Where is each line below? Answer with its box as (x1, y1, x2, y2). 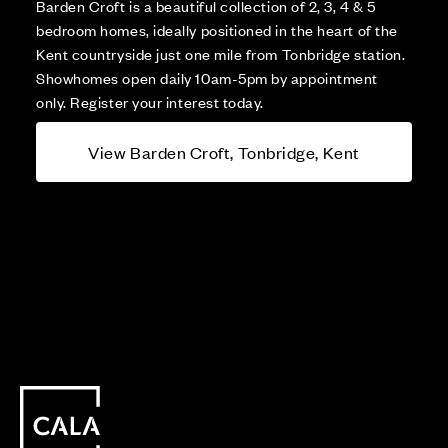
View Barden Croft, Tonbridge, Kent (88, 141, 360, 164)
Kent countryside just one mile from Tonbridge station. (36, 43, 406, 65)
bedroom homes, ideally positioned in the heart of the (36, 19, 398, 41)
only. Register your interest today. (36, 91, 265, 113)
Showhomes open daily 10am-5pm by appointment (36, 67, 378, 89)
